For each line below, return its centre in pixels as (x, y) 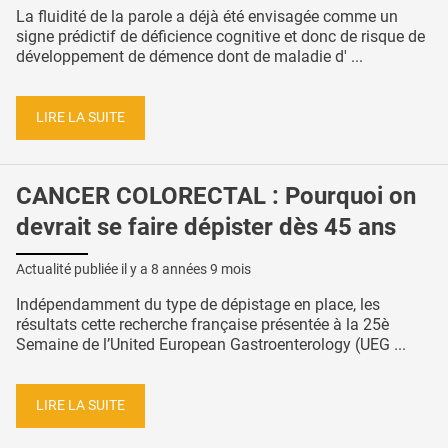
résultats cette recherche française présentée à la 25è (202, 325)
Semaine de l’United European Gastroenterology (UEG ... (211, 345)
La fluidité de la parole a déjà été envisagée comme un (207, 17)
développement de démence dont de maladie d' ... (189, 57)
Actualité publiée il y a (83, 269)
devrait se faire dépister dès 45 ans (206, 226)
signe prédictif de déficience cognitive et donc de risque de (220, 37)
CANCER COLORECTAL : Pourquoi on (216, 195)
